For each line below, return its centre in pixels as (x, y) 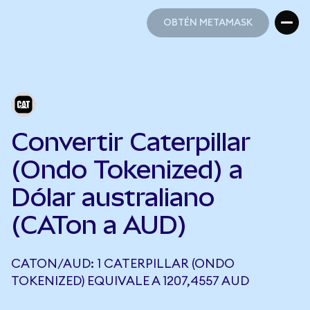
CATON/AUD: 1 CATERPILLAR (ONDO (123, 264)
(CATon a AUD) (99, 225)
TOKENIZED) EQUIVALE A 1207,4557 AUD (130, 281)
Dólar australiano (113, 197)
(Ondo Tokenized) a (127, 170)
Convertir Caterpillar (131, 142)
